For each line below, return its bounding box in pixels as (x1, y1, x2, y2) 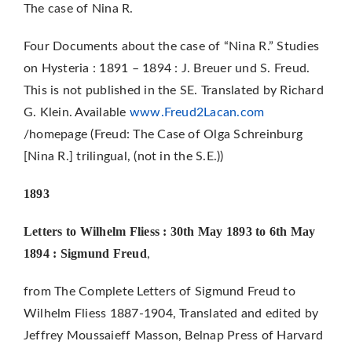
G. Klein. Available (23, 105, 130, 119)
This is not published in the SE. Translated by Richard (23, 83, 324, 97)
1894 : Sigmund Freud (23, 246, 147, 260)
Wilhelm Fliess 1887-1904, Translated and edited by (23, 306, 318, 320)
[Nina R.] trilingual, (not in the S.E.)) (23, 149, 224, 163)
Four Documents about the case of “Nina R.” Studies (23, 39, 319, 53)
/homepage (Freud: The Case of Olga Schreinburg (23, 127, 303, 141)
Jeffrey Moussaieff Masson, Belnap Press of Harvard (23, 328, 323, 342)
